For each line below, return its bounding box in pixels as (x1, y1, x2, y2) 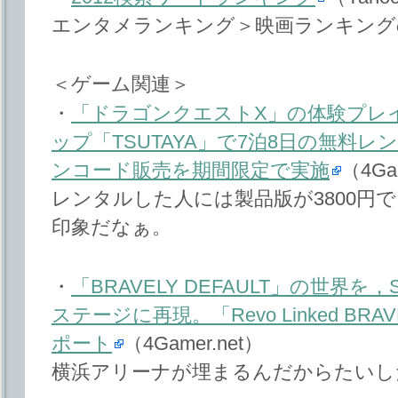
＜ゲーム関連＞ (52, 73, 190, 96)
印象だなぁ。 (52, 216, 171, 239)
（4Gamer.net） (123, 331, 263, 354)
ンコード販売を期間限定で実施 (52, 159, 330, 182)
